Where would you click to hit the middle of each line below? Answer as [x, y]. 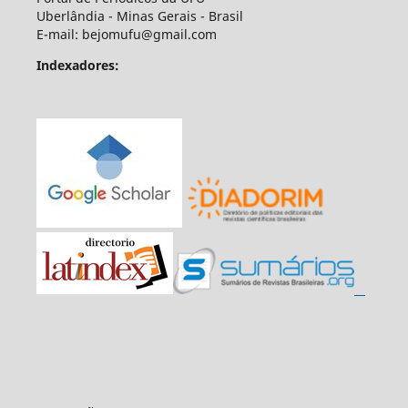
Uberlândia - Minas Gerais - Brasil [139, 16]
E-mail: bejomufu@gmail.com [126, 35]
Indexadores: [77, 66]
